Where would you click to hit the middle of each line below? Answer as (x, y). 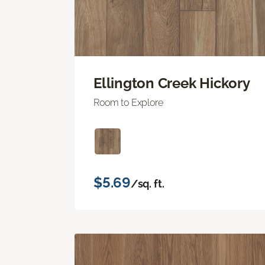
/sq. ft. (147, 183)
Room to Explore (128, 102)
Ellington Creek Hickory (172, 83)
